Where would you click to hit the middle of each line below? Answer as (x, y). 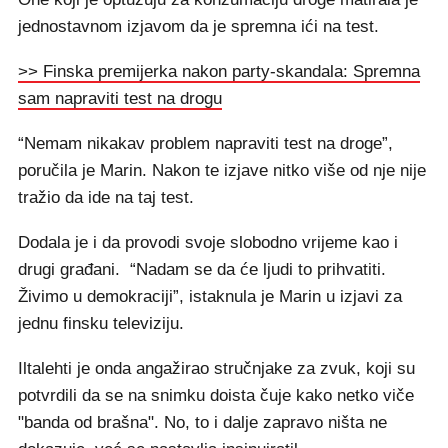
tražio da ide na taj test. (106, 197)
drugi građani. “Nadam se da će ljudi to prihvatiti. (202, 269)
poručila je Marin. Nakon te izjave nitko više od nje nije (222, 170)
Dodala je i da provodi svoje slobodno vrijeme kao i (208, 242)
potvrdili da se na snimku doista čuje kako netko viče (216, 395)
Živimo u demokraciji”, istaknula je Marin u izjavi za (210, 296)
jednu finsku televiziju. (101, 323)
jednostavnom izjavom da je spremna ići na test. (198, 26)
